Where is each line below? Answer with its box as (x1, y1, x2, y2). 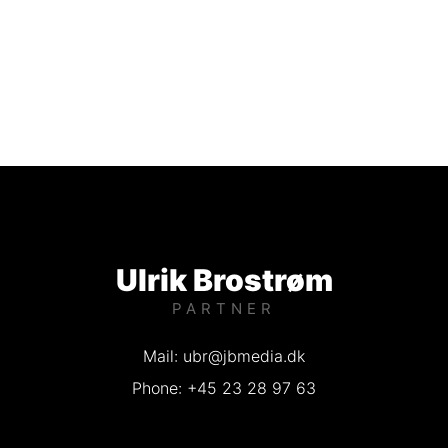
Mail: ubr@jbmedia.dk (143, 345, 305, 366)
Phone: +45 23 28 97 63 (132, 377, 316, 398)
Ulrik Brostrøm (115, 261, 333, 298)
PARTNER (172, 298, 276, 318)
